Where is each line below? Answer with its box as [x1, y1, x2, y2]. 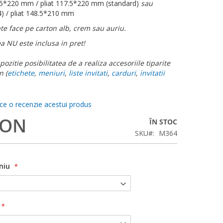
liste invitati [69, 68, 108, 78]
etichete [7, 68, 34, 78]
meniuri [38, 68, 65, 78]
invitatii [140, 68, 165, 78]
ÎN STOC [149, 117, 177, 127]
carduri [111, 68, 136, 78]
